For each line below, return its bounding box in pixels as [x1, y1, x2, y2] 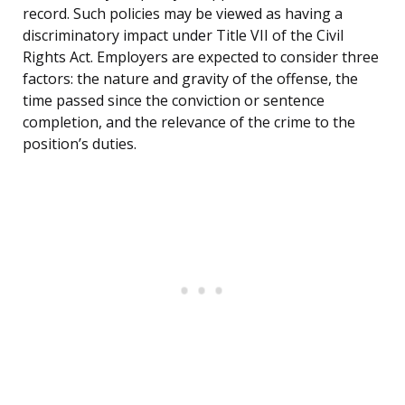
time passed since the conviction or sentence [23, 90, 325, 111]
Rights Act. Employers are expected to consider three [23, 47, 379, 68]
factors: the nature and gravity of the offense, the [23, 69, 358, 89]
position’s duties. [23, 134, 137, 155]
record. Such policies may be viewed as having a [23, 4, 343, 24]
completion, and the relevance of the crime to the [23, 112, 355, 133]
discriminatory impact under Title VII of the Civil [23, 25, 344, 46]
